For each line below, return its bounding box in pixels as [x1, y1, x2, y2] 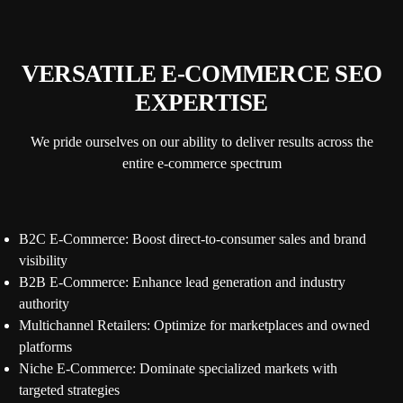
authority [19, 296, 70, 312]
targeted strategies [19, 382, 121, 399]
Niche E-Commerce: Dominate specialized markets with [19, 361, 338, 377]
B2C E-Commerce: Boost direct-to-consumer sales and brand [19, 231, 367, 247]
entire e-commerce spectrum [121, 156, 282, 172]
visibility [19, 253, 68, 269]
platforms [19, 339, 73, 355]
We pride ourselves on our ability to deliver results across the [30, 134, 373, 150]
